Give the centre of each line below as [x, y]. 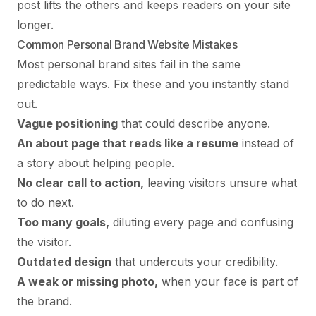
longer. [35, 24]
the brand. [44, 301]
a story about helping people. [96, 163]
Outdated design [64, 261]
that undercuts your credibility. [195, 261]
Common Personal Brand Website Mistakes [127, 44]
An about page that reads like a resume [128, 143]
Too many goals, [63, 222]
